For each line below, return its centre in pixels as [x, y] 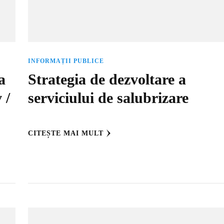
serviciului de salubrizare [108, 98]
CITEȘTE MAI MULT [65, 133]
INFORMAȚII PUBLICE [66, 61]
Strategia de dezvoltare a [107, 80]
